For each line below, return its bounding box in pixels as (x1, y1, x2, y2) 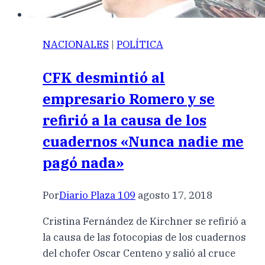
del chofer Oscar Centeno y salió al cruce (43, 247, 235, 260)
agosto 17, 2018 (138, 189, 212, 202)
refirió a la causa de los (43, 111, 206, 130)
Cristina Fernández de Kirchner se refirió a (43, 215, 246, 228)
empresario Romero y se (43, 89, 215, 109)
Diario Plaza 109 (59, 189, 135, 202)
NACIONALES (43, 38, 109, 51)
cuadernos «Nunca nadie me (43, 132, 244, 151)
